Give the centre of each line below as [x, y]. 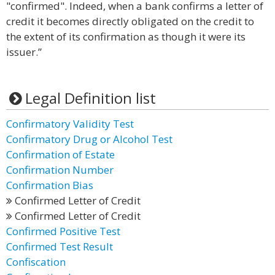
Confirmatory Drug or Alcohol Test [89, 139]
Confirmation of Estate [60, 154]
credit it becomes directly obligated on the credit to [130, 21]
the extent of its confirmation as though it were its [126, 37]
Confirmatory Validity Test [70, 124]
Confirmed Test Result [60, 246]
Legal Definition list [90, 98]
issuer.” [24, 52]
